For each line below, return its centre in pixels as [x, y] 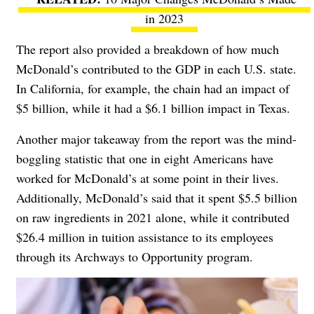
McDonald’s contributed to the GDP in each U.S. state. [156, 68]
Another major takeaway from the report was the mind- [156, 138]
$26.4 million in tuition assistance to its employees [145, 237]
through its [45, 256]
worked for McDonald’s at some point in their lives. [148, 178]
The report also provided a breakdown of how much [148, 49]
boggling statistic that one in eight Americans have [145, 158]
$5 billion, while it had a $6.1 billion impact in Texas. [155, 108]
